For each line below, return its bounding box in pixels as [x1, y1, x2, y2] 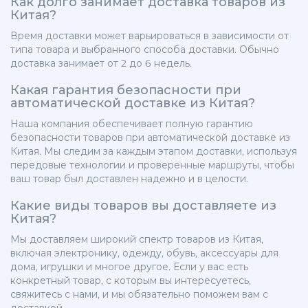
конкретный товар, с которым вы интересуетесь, [10, 274, 251, 287]
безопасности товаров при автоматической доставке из [10, 131, 290, 144]
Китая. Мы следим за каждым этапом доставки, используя [10, 145, 297, 158]
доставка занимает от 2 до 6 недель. [10, 57, 192, 70]
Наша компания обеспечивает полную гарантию [10, 118, 253, 131]
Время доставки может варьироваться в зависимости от [10, 30, 289, 43]
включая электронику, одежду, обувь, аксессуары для [10, 247, 278, 260]
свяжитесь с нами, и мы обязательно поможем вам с [10, 288, 268, 301]
